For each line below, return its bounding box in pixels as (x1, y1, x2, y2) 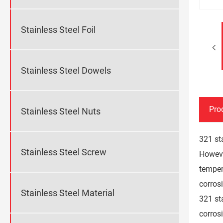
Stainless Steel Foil (21, 24, 96, 35)
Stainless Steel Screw (21, 146, 107, 157)
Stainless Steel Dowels (21, 65, 111, 76)
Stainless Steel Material (21, 187, 114, 198)
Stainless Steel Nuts (21, 106, 101, 116)
